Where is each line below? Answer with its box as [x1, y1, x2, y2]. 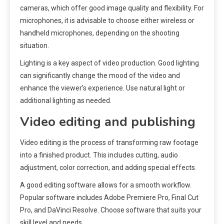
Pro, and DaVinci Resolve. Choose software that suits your [20, 206, 201, 214]
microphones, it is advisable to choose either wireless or [20, 16, 194, 25]
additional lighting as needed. [20, 96, 111, 105]
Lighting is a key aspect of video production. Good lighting [20, 59, 199, 67]
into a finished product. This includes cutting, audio [20, 151, 178, 159]
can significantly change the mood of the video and [20, 71, 180, 80]
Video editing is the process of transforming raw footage [20, 138, 198, 147]
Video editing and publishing [20, 113, 195, 131]
